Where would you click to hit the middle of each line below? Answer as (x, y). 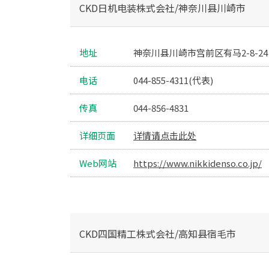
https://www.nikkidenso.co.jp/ (198, 163)
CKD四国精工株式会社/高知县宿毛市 (158, 234)
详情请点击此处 (165, 136)
